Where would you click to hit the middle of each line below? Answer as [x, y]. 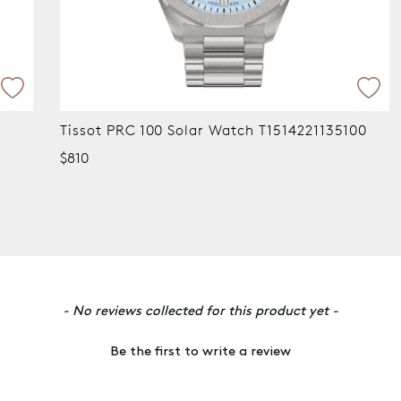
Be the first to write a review [200, 352]
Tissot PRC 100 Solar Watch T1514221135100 [159, 129]
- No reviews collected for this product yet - [200, 311]
